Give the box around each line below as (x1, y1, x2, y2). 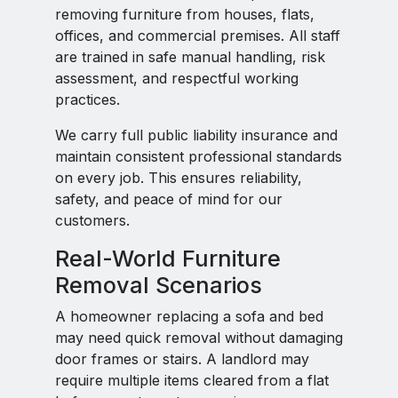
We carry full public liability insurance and (55, 126, 338, 144)
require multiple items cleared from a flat (55, 371, 329, 389)
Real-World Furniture (55, 245, 281, 272)
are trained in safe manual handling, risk (55, 48, 325, 66)
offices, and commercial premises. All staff (55, 27, 340, 44)
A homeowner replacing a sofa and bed (55, 307, 323, 325)
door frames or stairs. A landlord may (55, 350, 309, 368)
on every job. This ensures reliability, (55, 169, 302, 187)
